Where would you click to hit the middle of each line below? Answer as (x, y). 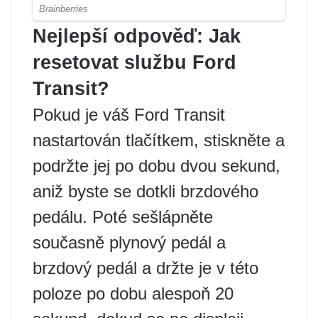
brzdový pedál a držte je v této (146, 268)
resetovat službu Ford (135, 62)
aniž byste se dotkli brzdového (146, 191)
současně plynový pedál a (129, 242)
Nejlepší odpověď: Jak (137, 36)
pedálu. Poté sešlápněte (123, 216)
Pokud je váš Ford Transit (129, 114)
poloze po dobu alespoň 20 (133, 293)
